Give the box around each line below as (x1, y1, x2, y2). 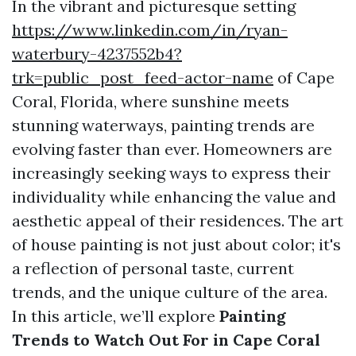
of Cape (273, 68, 335, 87)
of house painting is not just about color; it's (12, 234, 341, 254)
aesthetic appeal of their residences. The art (12, 211, 343, 230)
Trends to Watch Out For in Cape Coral (12, 330, 320, 350)
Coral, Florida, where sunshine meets (12, 91, 289, 111)
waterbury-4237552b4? (12, 44, 182, 64)
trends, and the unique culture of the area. (12, 282, 327, 302)
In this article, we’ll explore (12, 306, 219, 326)
